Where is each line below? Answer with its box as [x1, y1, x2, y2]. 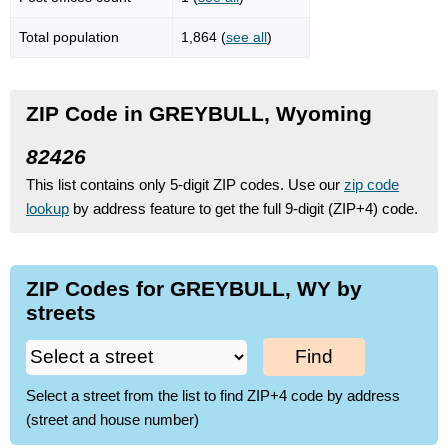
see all [226, 28, 267, 45]
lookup [26, 199, 69, 217]
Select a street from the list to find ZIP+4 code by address [26, 387, 400, 405]
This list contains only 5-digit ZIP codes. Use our [26, 175, 344, 193]
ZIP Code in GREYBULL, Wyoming [26, 101, 372, 125]
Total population [19, 28, 119, 45]
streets [26, 300, 96, 324]
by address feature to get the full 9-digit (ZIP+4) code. [69, 199, 418, 217]
